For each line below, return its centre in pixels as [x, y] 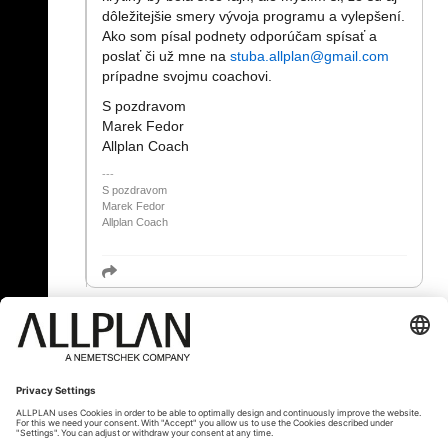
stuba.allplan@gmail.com [309, 56]
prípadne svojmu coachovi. [187, 76]
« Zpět [101, 375]
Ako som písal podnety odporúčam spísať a [239, 36]
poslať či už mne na [166, 56]
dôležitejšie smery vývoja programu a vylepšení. [253, 16]
